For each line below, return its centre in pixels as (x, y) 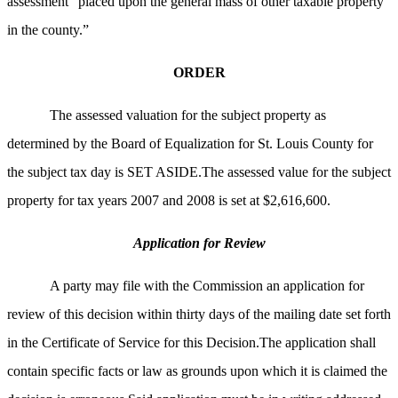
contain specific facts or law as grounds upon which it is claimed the (197, 371)
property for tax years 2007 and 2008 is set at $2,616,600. (169, 201)
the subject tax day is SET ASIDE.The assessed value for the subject (199, 172)
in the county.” (48, 30)
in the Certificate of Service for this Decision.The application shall (191, 343)
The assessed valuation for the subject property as (188, 115)
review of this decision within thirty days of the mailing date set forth (199, 314)
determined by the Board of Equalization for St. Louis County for (190, 144)
